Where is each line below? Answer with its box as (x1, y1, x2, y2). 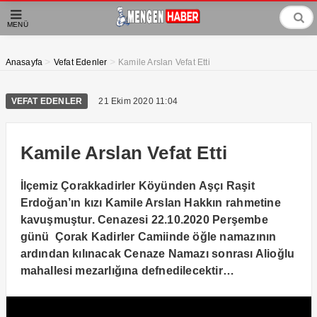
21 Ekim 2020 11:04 (98, 96, 178, 106)
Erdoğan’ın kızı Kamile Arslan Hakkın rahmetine (20, 197, 281, 209)
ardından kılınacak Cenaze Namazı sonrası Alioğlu (20, 248, 295, 260)
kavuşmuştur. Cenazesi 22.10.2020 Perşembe (20, 214, 268, 226)
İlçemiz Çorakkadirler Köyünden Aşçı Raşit (20, 180, 255, 192)
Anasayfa (5, 57, 43, 67)
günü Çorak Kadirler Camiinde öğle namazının (20, 231, 277, 243)
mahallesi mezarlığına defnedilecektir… (20, 265, 235, 277)
